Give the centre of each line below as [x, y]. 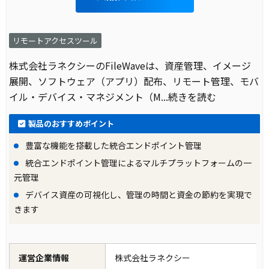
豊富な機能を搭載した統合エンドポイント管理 [113, 146]
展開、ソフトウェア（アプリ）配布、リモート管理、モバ [134, 81]
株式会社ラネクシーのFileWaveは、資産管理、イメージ [130, 66]
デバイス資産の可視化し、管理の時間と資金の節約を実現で [138, 195]
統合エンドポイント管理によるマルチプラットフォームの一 [138, 163]
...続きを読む [189, 97]
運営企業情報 [44, 258]
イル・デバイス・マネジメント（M [85, 97]
